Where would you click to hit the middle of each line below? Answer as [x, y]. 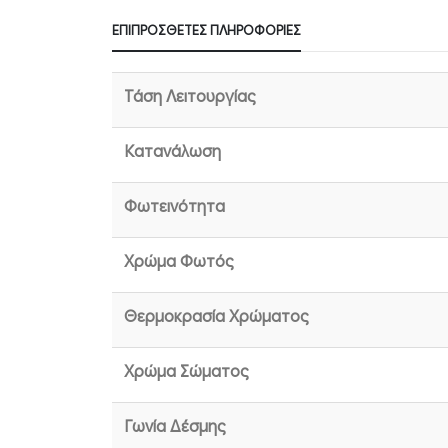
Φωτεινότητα [174, 207]
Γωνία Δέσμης [175, 427]
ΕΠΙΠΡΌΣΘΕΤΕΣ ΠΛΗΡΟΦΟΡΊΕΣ [206, 31]
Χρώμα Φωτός [179, 262]
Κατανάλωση [172, 152]
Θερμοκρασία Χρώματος [216, 317]
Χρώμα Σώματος [186, 372]
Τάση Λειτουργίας [190, 97]
